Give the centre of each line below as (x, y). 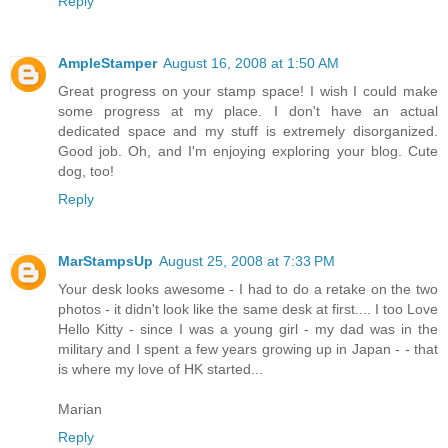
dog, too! (86, 170)
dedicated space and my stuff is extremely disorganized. (248, 130)
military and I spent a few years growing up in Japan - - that (248, 348)
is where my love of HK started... (160, 368)
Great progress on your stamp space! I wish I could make (248, 90)
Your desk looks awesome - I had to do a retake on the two (248, 288)
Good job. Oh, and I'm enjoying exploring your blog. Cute (248, 150)
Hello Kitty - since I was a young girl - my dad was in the (248, 328)
